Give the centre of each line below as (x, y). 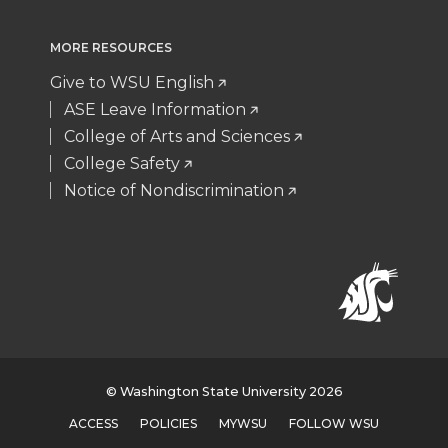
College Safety (122, 163)
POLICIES (168, 424)
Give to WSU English (132, 82)
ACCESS (93, 424)
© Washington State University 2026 (224, 392)
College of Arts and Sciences (177, 136)
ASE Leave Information (155, 109)
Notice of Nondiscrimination (174, 190)
